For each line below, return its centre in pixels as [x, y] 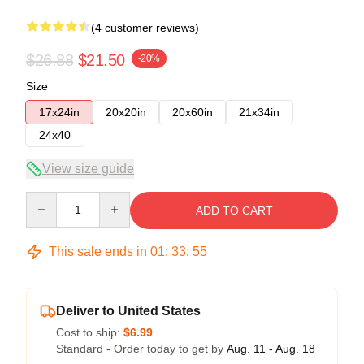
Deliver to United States [128, 310]
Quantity [47, 199]
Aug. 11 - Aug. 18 [271, 348]
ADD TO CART [234, 210]
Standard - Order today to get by [141, 348]
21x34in [259, 112]
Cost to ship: [90, 332]
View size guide [88, 168]
